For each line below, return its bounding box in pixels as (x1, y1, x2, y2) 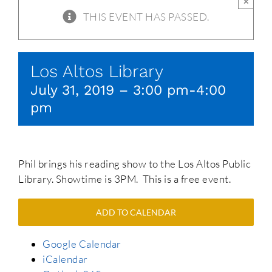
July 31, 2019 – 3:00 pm (30, 82, 189, 99)
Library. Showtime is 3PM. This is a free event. (18, 172, 231, 186)
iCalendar (42, 253, 88, 266)
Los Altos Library (30, 61, 163, 82)
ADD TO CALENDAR (96, 207, 176, 218)
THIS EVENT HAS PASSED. (83, 10, 209, 24)
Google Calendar (42, 237, 121, 251)
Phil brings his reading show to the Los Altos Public (18, 157, 251, 171)
